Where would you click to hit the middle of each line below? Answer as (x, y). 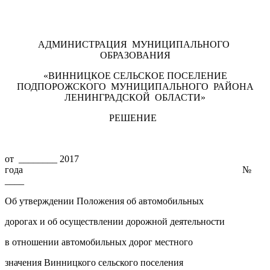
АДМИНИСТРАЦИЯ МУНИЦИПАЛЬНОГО (135, 44)
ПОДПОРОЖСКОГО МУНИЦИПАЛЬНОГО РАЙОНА (135, 86)
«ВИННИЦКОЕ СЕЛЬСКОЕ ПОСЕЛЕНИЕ (135, 75)
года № (129, 169)
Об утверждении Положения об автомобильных (104, 201)
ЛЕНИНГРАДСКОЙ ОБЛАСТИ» (135, 97)
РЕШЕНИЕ (135, 118)
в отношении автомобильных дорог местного (99, 242)
